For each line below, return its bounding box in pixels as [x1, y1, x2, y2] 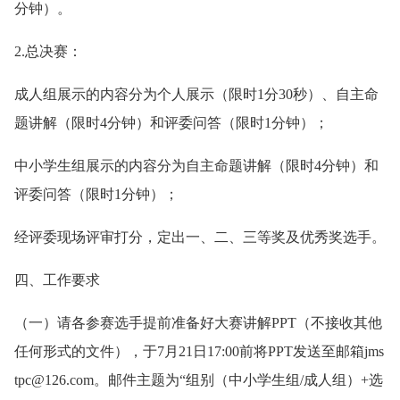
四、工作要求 [14, 272, 100, 287]
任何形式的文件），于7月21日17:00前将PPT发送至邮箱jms [14, 344, 384, 359]
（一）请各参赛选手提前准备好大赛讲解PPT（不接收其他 [14, 315, 382, 330]
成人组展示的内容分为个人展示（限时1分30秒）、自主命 [14, 87, 379, 102]
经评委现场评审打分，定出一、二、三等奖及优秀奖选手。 [14, 229, 386, 245]
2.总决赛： [14, 44, 82, 59]
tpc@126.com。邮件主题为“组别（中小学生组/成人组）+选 [14, 372, 383, 387]
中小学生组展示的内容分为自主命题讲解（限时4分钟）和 [14, 158, 379, 173]
